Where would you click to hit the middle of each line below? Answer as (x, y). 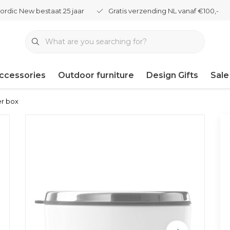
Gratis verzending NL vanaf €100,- (164, 11)
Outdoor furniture (96, 75)
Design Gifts (172, 75)
